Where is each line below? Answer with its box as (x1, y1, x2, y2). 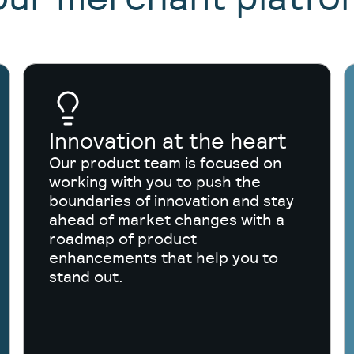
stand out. (49, 266, 124, 287)
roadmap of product (49, 228, 198, 249)
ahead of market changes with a (49, 209, 285, 230)
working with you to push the (49, 171, 262, 192)
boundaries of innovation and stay (49, 190, 295, 211)
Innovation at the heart (49, 126, 288, 155)
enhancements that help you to (49, 247, 279, 268)
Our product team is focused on (49, 153, 282, 173)
